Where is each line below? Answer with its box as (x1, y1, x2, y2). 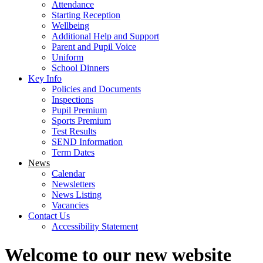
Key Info (28, 73, 62, 83)
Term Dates (52, 147, 95, 157)
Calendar (52, 168, 85, 178)
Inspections (52, 94, 93, 104)
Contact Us (28, 210, 70, 221)
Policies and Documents (52, 83, 141, 94)
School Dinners (52, 62, 109, 73)
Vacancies (52, 200, 89, 210)
